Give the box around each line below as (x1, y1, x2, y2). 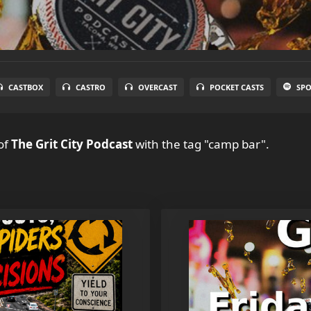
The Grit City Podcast (11, 136, 133, 152)
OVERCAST (138, 82, 177, 92)
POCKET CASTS (210, 82, 264, 92)
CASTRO (76, 82, 106, 92)
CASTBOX (8, 82, 43, 92)
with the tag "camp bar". (133, 136, 269, 152)
